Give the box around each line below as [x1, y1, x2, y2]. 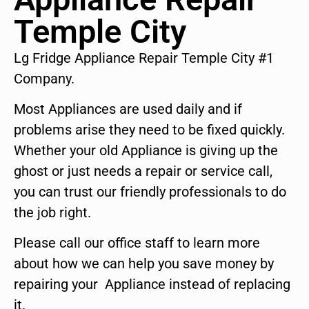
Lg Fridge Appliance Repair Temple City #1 [14, 49, 274, 66]
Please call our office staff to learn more [14, 235, 260, 252]
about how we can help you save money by [14, 255, 274, 272]
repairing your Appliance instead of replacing [14, 276, 290, 293]
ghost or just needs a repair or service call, [14, 163, 272, 180]
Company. [14, 70, 74, 87]
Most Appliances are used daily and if [14, 101, 242, 118]
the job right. [14, 204, 91, 221]
